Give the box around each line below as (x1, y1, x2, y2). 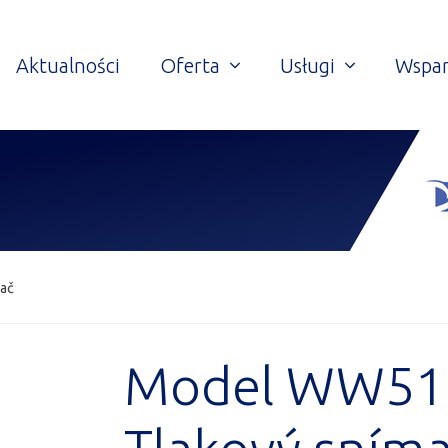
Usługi (280, 53, 340, 77)
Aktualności (16, 53, 120, 77)
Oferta (160, 53, 225, 77)
